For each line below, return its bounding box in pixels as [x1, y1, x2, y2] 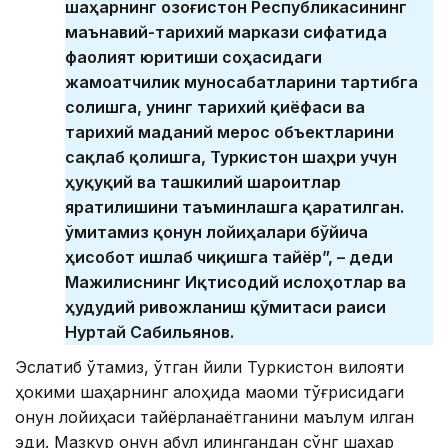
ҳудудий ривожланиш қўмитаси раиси [65, 297, 386, 318]
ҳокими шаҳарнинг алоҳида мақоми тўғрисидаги [15, 382, 404, 403]
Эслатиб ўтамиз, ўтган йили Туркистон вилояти [15, 357, 404, 378]
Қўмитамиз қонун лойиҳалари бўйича [65, 222, 368, 243]
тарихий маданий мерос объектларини [65, 122, 394, 143]
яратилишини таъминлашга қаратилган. [65, 197, 404, 218]
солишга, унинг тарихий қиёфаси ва [65, 97, 365, 118]
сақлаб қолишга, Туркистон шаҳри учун [65, 147, 397, 168]
